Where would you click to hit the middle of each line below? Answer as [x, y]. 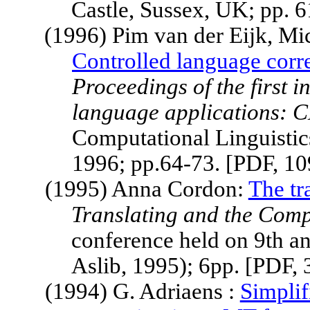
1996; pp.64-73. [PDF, [175, 163]
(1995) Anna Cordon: [146, 189]
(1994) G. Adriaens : [142, 291]
